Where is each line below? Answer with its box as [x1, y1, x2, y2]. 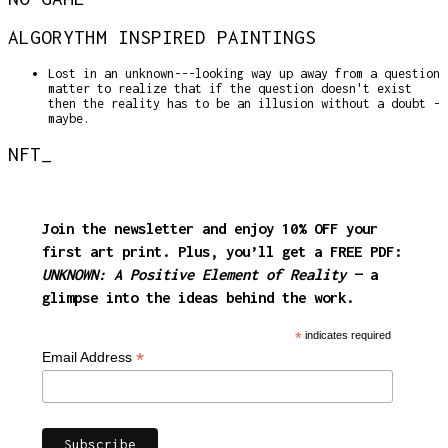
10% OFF [282, 219, 338, 237]
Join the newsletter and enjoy [42, 219, 282, 237]
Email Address [42, 348, 136, 365]
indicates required [302, 328, 392, 341]
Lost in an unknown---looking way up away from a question [48, 65, 440, 81]
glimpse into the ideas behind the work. [42, 288, 354, 306]
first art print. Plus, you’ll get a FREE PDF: [42, 242, 402, 260]
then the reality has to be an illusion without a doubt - [48, 95, 440, 111]
